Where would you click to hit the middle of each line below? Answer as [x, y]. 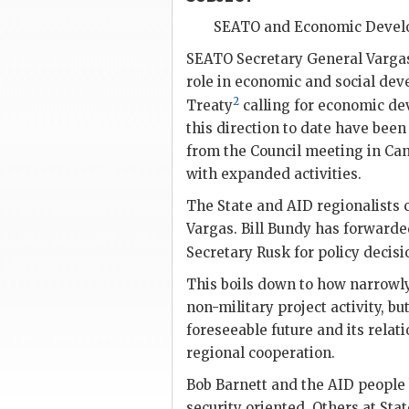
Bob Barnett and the [257, 385]
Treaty [210, 105]
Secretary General [299, 59]
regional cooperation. [261, 353]
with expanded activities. [274, 174]
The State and [236, 206]
